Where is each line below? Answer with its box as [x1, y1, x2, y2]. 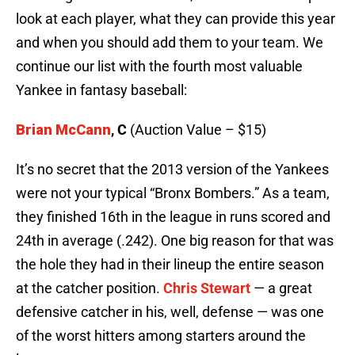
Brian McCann [16, 121, 111, 139]
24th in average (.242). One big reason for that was [16, 232, 334, 250]
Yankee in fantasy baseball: [16, 82, 187, 99]
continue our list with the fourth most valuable [16, 58, 303, 75]
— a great [250, 280, 312, 297]
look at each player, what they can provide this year [16, 10, 335, 28]
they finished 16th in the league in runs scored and [16, 208, 330, 226]
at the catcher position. [16, 280, 163, 297]
